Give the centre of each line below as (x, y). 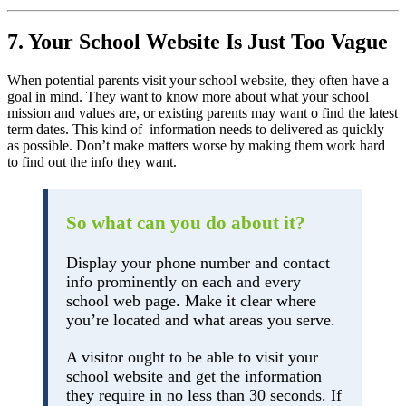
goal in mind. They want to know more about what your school (188, 96)
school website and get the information (194, 376)
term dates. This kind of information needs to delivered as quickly (196, 129)
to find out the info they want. (92, 161)
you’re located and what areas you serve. (201, 319)
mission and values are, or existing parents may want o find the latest (203, 112)
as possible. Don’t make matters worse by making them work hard (196, 145)
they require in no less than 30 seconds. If (204, 395)
